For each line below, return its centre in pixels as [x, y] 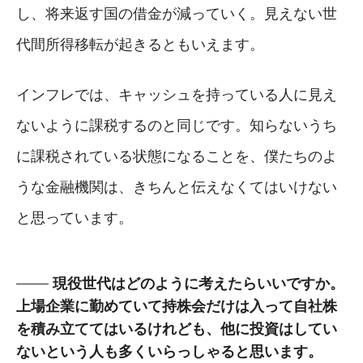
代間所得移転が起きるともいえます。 [140, 44]
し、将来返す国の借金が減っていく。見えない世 [177, 13]
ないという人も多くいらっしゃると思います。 [169, 351]
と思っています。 [75, 218]
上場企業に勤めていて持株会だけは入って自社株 [177, 306]
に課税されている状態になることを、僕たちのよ [177, 156]
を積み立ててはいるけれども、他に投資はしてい [177, 329]
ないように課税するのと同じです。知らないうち [177, 125]
